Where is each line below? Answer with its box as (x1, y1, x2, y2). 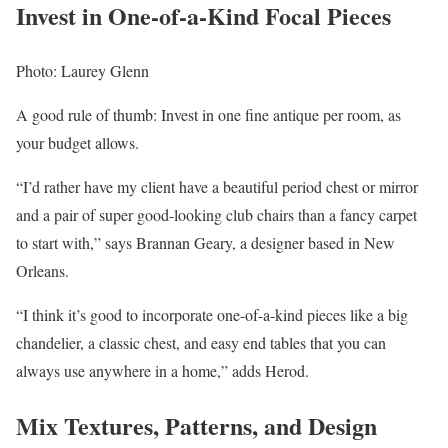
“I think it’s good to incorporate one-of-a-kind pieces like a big (16, 303, 408, 325)
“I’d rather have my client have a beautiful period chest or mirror (16, 175, 418, 197)
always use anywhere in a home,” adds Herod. (16, 359, 309, 381)
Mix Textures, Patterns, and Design (16, 407, 377, 443)
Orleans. (16, 259, 69, 281)
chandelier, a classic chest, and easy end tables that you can (16, 331, 386, 353)
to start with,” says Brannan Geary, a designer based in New (16, 231, 395, 253)
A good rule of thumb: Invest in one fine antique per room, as (16, 103, 401, 125)
